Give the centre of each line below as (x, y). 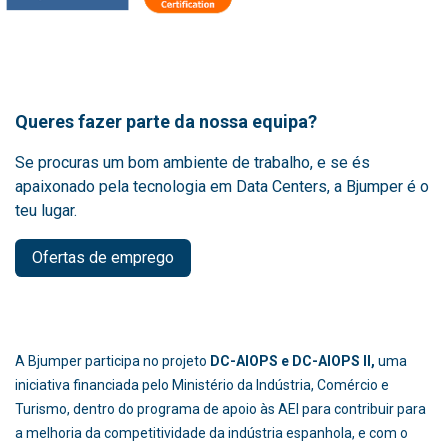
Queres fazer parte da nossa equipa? (166, 121)
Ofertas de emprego (103, 257)
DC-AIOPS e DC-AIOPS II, (294, 360)
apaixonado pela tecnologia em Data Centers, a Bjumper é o (222, 186)
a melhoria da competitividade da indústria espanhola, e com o (211, 432)
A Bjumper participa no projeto (112, 360)
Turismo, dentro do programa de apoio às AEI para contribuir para (220, 408)
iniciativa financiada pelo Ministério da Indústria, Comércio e (202, 384)
